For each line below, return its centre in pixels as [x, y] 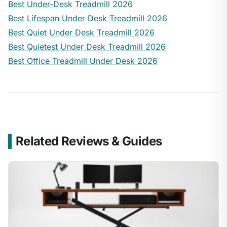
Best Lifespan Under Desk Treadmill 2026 [88, 18]
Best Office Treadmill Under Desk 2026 [83, 61]
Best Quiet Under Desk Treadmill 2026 [81, 33]
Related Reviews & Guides [89, 141]
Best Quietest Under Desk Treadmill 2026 [87, 47]
